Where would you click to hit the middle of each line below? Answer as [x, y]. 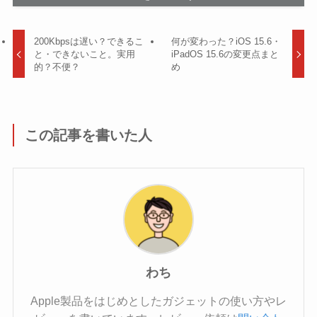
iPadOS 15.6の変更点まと [225, 54]
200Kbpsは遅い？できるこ [89, 41]
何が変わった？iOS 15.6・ [226, 41]
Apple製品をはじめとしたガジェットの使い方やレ [158, 300]
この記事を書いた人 [89, 135]
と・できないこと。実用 [85, 54]
